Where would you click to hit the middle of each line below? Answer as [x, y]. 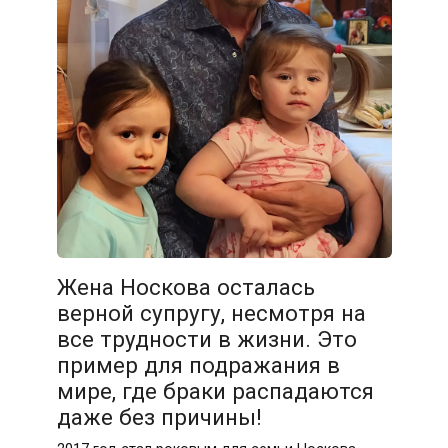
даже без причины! [159, 417]
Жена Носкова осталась [185, 287]
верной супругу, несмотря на [211, 313]
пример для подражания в [198, 365]
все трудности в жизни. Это [206, 339]
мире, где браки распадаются [215, 391]
